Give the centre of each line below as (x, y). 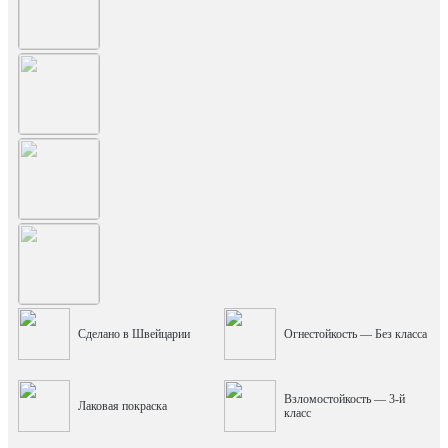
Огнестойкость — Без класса (355, 334)
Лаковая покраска (122, 406)
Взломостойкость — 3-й (344, 399)
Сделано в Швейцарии (134, 334)
